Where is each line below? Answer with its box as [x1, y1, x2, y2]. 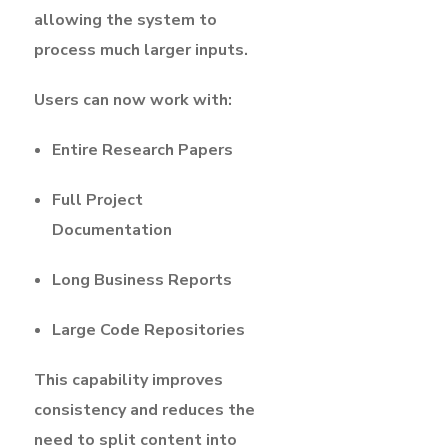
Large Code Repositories [52, 318, 245, 341]
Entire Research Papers [52, 138, 233, 161]
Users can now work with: [34, 88, 232, 111]
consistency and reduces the [34, 398, 255, 421]
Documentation [52, 218, 172, 241]
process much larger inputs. [34, 38, 248, 61]
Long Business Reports [52, 268, 232, 291]
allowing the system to [34, 8, 217, 31]
